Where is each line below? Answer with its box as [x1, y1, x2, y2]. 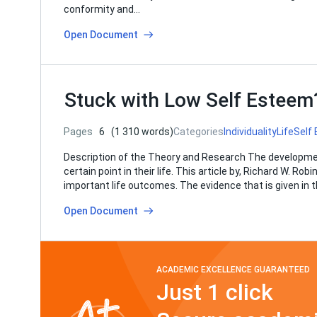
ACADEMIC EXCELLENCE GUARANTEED [156, 265, 310, 275]
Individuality [224, 126, 277, 137]
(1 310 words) [111, 126, 173, 137]
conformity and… [64, 4, 140, 15]
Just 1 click [156, 279, 279, 306]
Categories [173, 126, 224, 137]
